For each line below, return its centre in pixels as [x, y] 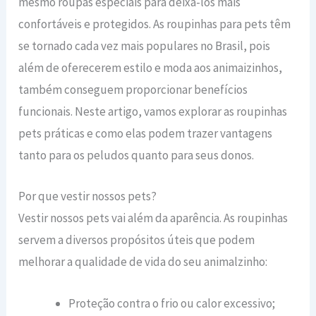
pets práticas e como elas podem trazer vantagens [146, 134]
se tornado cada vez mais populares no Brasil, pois [145, 46]
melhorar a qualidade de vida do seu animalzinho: [143, 262]
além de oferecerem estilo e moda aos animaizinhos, [151, 68]
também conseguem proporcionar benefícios [133, 90]
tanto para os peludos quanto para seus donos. [136, 156]
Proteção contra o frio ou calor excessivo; [172, 303]
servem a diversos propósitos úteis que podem [137, 240]
